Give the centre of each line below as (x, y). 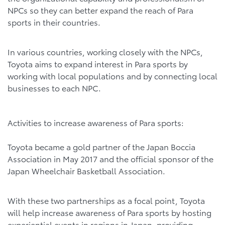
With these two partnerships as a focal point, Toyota (106, 200)
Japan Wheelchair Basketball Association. (86, 171)
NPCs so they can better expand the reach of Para (100, 10)
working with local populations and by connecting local (113, 76)
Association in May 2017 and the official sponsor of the (110, 159)
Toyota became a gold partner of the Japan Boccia (101, 147)
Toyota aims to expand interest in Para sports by (98, 64)
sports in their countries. (54, 22)
